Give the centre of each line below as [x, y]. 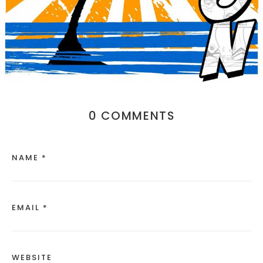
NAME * [30, 158]
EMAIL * [30, 208]
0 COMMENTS [131, 115]
